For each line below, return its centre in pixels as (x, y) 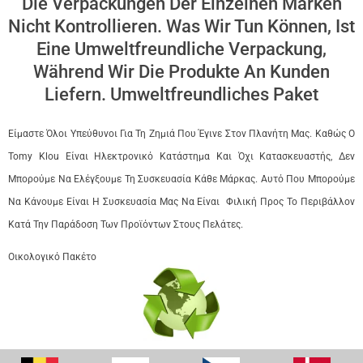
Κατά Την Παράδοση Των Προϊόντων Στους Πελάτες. (126, 225)
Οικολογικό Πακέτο (52, 257)
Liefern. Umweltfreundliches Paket (181, 95)
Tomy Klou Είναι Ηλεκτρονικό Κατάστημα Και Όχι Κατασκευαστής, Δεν (181, 157)
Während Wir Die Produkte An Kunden (181, 72)
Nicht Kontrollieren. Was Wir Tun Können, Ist (181, 27)
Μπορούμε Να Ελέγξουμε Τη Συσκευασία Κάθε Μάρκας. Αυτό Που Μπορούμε (181, 179)
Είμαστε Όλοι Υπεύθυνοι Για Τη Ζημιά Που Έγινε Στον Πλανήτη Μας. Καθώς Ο (181, 134)
